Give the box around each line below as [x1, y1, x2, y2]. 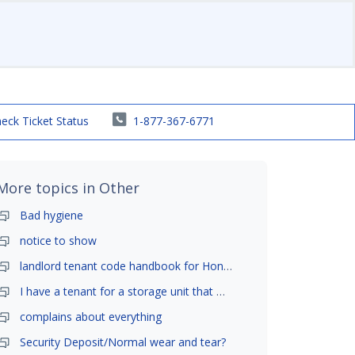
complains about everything [20, 308, 162, 324]
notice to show [20, 232, 97, 248]
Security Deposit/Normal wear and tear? [20, 334, 227, 349]
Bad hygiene [20, 207, 84, 223]
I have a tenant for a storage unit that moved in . [216, 283, 226, 299]
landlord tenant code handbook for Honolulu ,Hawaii [223, 258, 233, 273]
